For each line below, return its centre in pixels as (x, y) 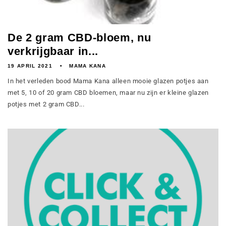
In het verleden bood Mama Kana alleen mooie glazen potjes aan (108, 81)
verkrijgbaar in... (53, 51)
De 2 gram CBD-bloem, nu (79, 38)
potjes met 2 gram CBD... (46, 104)
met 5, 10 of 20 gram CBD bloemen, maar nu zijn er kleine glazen (108, 93)
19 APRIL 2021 (30, 66)
